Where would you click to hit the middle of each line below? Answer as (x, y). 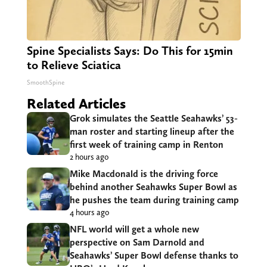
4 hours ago (89, 212)
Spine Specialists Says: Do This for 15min (130, 51)
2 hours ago (89, 157)
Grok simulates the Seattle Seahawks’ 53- (153, 119)
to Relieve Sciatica (74, 65)
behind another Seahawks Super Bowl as (153, 187)
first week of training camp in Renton (146, 145)
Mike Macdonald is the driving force (144, 174)
